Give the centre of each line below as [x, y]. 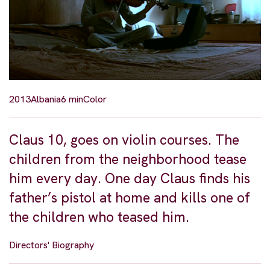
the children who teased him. [99, 217]
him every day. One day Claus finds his [130, 179]
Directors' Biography [52, 245]
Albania [46, 99]
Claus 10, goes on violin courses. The [124, 140]
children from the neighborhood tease [128, 159]
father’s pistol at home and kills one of [130, 198]
